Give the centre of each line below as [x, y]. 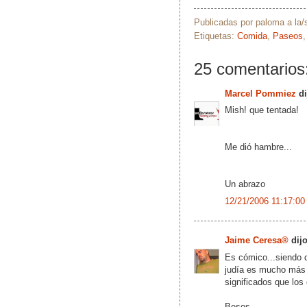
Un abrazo [245, 184]
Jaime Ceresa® [257, 241]
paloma [270, 22]
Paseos [288, 36]
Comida [252, 36]
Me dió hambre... [258, 147]
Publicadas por [225, 22]
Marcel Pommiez [260, 93]
